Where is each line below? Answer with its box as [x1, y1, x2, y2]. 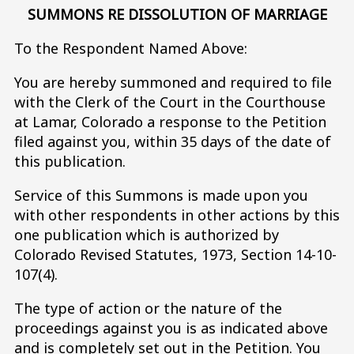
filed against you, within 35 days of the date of [14, 131, 331, 151]
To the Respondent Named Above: [14, 38, 247, 58]
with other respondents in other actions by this [14, 205, 340, 224]
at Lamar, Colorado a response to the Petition [14, 111, 326, 131]
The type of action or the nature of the [14, 298, 282, 318]
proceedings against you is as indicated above [14, 318, 328, 337]
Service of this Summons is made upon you [14, 185, 308, 205]
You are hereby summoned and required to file [14, 72, 332, 92]
